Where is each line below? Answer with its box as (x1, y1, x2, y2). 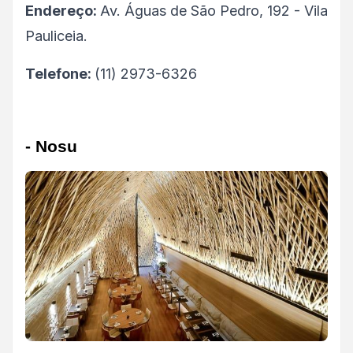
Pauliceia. (25, 28, 87, 45)
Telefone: (25, 65, 95, 83)
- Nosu (25, 137, 82, 157)
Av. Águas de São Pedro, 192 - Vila (100, 2, 328, 20)
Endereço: (25, 2, 100, 20)
